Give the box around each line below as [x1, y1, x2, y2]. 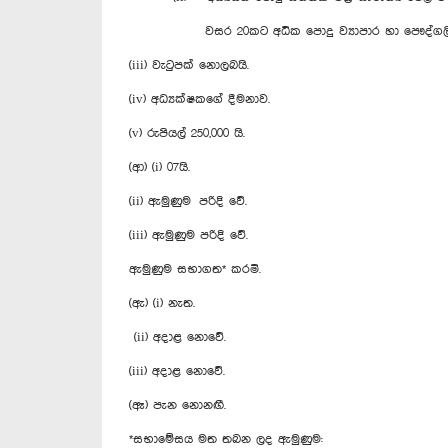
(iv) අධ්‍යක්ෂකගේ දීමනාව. [129, 92, 270, 106]
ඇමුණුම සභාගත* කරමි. [129, 262, 261, 276]
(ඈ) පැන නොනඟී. [129, 398, 226, 412]
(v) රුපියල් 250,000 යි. [129, 126, 245, 140]
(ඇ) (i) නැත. [129, 296, 195, 310]
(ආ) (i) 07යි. [129, 160, 190, 174]
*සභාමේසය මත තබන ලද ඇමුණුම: [129, 432, 323, 446]
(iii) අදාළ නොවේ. [129, 364, 225, 378]
